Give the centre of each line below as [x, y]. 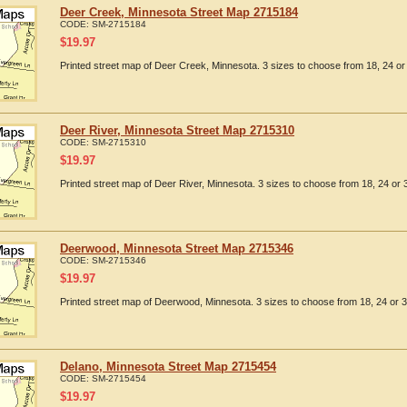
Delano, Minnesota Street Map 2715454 [168, 367]
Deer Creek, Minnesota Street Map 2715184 [179, 12]
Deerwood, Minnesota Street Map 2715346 [177, 248]
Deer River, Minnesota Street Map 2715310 [177, 130]
